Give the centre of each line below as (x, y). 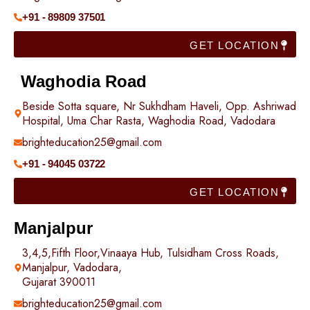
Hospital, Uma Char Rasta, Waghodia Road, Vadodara (149, 121)
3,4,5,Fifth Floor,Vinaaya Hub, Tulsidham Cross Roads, (151, 253)
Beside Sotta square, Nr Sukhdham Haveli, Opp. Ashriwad (159, 106)
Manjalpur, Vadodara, (72, 267)
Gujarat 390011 (59, 282)
